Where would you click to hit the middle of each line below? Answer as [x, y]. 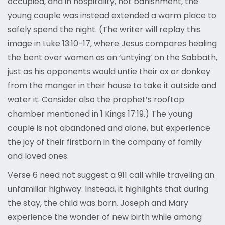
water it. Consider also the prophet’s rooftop [96, 100]
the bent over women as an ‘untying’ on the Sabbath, [113, 58]
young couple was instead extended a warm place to [112, 16]
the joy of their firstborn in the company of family [105, 142]
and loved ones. [38, 156]
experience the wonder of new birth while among [105, 217]
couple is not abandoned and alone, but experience [109, 128]
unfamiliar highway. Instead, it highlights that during [108, 189]
